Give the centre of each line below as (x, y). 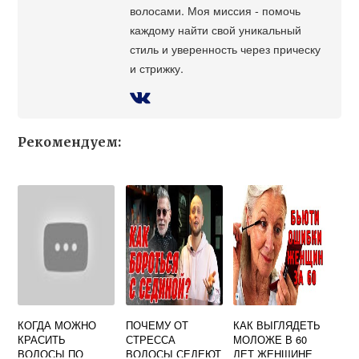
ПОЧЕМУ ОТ (157, 325)
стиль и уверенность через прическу (226, 49)
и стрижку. (157, 68)
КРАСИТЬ (42, 340)
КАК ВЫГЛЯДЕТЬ (277, 325)
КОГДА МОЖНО (57, 325)
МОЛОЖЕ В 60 (270, 340)
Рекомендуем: (70, 142)
